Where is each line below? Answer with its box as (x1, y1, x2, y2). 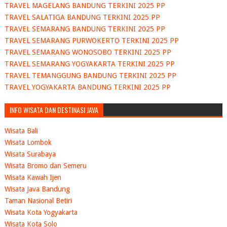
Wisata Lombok (4, 138, 52, 147)
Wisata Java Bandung (4, 185, 70, 194)
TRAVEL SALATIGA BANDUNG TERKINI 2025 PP (4, 13, 160, 22)
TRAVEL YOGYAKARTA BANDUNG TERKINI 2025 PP (4, 83, 171, 92)
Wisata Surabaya (4, 150, 56, 159)
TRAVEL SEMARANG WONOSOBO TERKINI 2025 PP (4, 48, 171, 57)
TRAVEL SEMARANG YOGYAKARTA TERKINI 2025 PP (4, 60, 175, 68)
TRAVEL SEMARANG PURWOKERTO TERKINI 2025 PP (4, 36, 179, 45)
